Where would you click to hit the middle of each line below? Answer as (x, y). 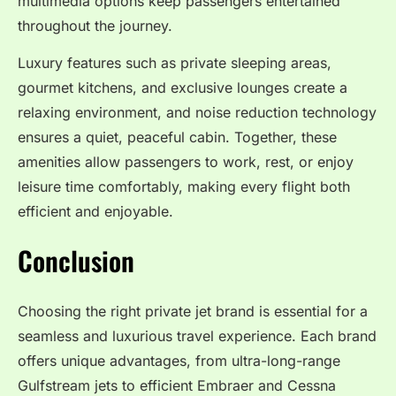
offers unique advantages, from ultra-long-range (179, 360)
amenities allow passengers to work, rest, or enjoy (186, 162)
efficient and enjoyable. (95, 212)
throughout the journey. (95, 25)
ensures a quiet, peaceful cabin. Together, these (177, 137)
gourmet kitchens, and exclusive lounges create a (183, 88)
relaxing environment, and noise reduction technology (197, 113)
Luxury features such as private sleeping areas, (175, 63)
